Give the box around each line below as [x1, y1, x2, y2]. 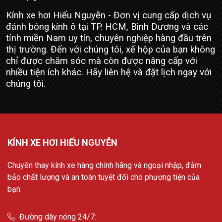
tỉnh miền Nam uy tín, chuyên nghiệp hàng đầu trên [6, 32, 212, 44]
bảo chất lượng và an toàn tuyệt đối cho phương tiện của [7, 172, 200, 182]
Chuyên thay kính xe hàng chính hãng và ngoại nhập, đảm [7, 160, 201, 170]
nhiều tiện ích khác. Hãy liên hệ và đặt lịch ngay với [6, 66, 212, 78]
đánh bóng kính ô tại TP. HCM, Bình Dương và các [6, 21, 208, 32]
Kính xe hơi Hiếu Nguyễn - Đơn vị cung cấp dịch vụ [6, 9, 211, 21]
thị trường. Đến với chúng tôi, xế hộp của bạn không [6, 44, 215, 55]
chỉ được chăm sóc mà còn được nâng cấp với [6, 55, 197, 66]
